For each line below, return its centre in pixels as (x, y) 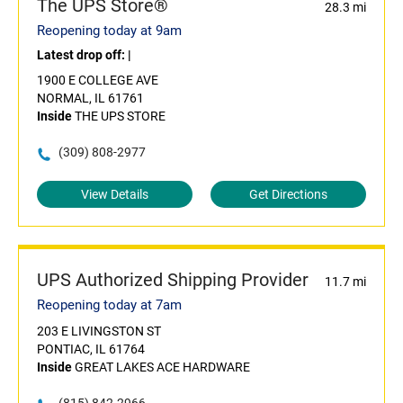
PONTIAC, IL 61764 (91, 349)
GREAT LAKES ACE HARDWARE (161, 367)
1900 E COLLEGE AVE (98, 81)
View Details (115, 195)
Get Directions (288, 195)
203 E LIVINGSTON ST (99, 331)
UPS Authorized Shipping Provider (173, 280)
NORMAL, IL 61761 (90, 99)
